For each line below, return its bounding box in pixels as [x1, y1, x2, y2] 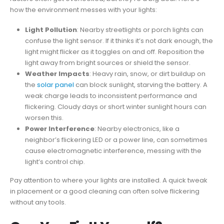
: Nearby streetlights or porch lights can [76, 25, 203, 35]
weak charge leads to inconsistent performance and [24, 91, 197, 101]
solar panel [36, 80, 74, 90]
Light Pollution [24, 25, 77, 35]
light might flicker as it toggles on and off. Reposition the [24, 47, 204, 57]
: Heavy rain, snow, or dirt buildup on [89, 69, 205, 79]
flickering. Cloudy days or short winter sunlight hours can [24, 102, 206, 112]
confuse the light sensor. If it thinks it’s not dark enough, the [24, 36, 213, 46]
